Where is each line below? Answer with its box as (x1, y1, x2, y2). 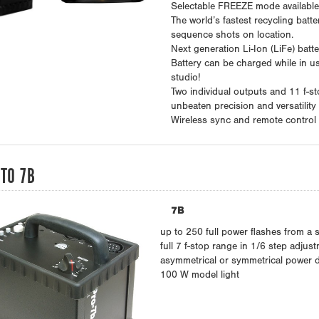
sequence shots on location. (170, 31, 293, 41)
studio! (170, 73, 200, 84)
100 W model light (159, 271, 239, 281)
